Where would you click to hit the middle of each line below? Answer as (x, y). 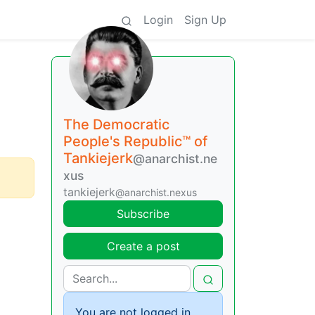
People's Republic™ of (135, 141)
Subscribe (143, 214)
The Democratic (116, 124)
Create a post (143, 246)
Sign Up (205, 20)
